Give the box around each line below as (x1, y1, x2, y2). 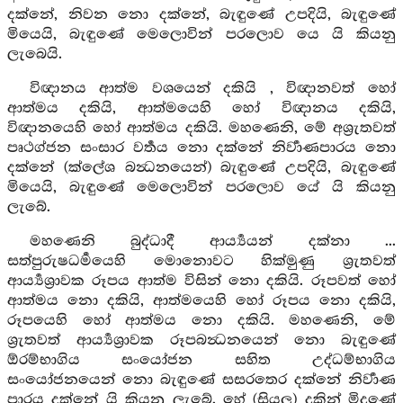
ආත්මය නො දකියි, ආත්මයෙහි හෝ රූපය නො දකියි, (7, 292, 396, 309)
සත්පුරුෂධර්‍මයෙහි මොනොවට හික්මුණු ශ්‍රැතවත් (7, 253, 396, 270)
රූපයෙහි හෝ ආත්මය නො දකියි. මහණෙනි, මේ (7, 312, 396, 329)
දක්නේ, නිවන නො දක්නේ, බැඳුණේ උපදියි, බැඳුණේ (7, 6, 396, 23)
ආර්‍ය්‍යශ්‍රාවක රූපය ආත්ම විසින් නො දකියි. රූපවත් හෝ (7, 273, 396, 290)
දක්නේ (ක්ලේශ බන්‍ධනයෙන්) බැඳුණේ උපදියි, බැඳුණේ (7, 159, 396, 176)
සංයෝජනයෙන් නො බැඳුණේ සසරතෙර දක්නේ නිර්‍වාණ (7, 372, 396, 389)
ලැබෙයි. (7, 46, 62, 63)
